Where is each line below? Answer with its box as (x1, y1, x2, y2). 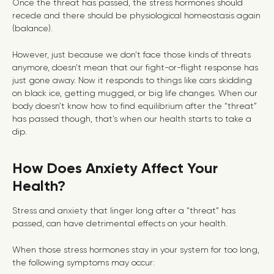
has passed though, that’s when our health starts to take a (12, 114, 251, 124)
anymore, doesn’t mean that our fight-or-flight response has (12, 62, 258, 72)
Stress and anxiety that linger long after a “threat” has (12, 206, 235, 215)
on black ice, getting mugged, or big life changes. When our (12, 88, 257, 98)
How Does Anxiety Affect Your (12, 159, 218, 177)
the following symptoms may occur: (12, 257, 155, 267)
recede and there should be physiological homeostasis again (12, 10, 261, 20)
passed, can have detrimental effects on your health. (12, 218, 230, 228)
